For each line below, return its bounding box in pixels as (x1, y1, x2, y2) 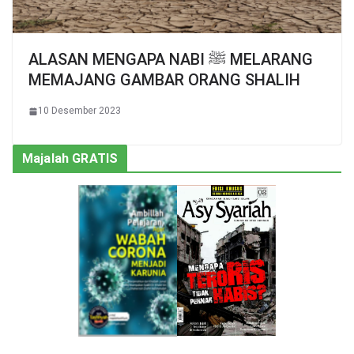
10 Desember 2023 (38, 105, 121, 117)
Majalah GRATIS (22, 151, 119, 167)
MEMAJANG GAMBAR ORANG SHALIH (28, 70, 300, 90)
